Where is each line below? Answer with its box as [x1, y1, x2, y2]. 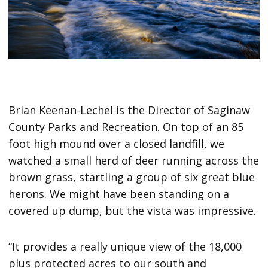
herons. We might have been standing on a [8, 187, 230, 202]
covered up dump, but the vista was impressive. [8, 203, 257, 218]
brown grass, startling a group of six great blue [8, 170, 255, 185]
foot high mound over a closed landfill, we [8, 136, 225, 151]
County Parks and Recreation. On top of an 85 [8, 120, 244, 135]
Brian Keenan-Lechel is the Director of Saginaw [8, 103, 251, 118]
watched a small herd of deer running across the [8, 153, 260, 168]
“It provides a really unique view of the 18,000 [8, 239, 242, 254]
